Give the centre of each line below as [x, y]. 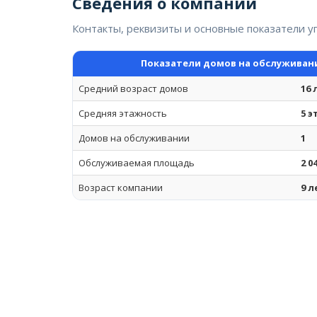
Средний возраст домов [133, 88]
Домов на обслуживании [134, 138]
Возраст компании [121, 188]
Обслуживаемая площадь [137, 163]
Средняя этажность [123, 113]
